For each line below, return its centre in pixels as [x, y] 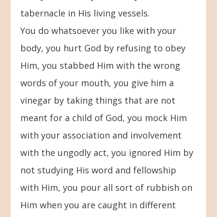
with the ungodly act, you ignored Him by [107, 152]
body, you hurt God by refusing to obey [103, 48]
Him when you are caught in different [98, 205]
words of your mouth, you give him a [97, 83]
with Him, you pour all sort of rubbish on [107, 187]
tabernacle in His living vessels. [85, 13]
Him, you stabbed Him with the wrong [101, 65]
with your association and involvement [101, 135]
